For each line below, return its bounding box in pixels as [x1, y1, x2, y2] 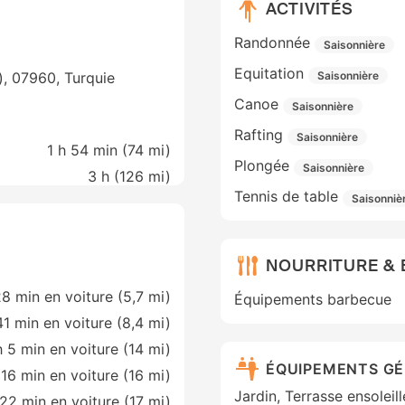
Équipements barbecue [234, 290, 391, 309]
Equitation [234, 64, 304, 83]
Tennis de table [234, 187, 338, 206]
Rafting [234, 126, 283, 145]
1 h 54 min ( [47, 141, 127, 160]
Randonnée [234, 33, 310, 52]
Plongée [234, 156, 289, 175]
